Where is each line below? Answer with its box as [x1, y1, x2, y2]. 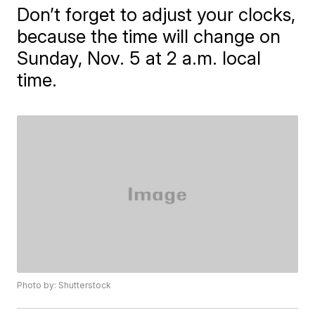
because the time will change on [17, 25, 281, 47]
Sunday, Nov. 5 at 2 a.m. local [17, 47, 262, 69]
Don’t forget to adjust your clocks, [17, 4, 296, 25]
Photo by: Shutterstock [17, 280, 112, 291]
